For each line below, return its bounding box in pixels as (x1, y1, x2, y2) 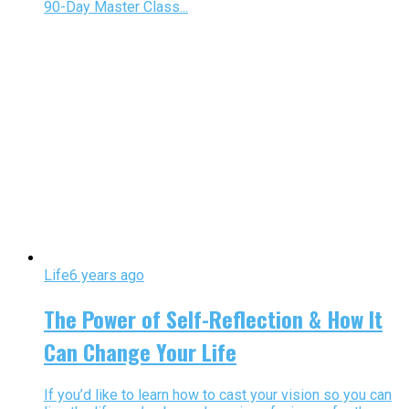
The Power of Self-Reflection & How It (44, 301, 383, 335)
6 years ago (69, 267, 144, 285)
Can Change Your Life (44, 334, 236, 368)
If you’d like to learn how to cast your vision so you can (44, 385, 392, 404)
